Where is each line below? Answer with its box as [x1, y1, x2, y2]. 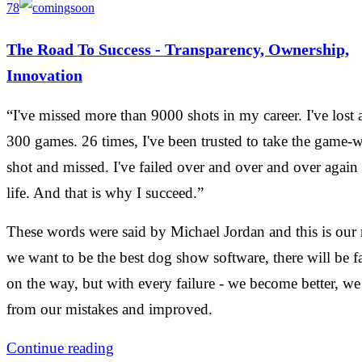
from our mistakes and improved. [6, 301, 213, 318]
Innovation [6, 65, 82, 84]
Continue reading [6, 339, 114, 357]
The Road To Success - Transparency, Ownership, [6, 40, 349, 58]
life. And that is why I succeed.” [6, 184, 204, 202]
